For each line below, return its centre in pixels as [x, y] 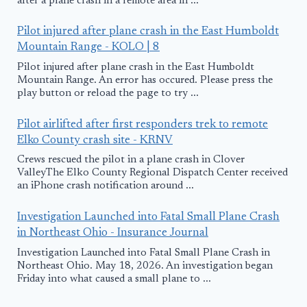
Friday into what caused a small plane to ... [114, 279]
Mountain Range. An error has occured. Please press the [145, 80]
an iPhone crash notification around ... [106, 186]
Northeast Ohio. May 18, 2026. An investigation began [145, 266]
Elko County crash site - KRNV [95, 140]
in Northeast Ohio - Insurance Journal [113, 233]
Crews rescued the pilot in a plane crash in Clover [131, 160]
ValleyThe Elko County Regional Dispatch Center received [152, 173]
